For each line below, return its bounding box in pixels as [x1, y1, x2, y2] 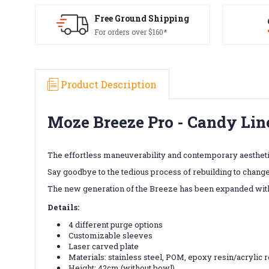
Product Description [61, 77, 157, 91]
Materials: [68, 251, 109, 262]
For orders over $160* [94, 27, 167, 37]
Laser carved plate [68, 240, 139, 252]
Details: [47, 201, 79, 213]
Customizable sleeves [68, 229, 153, 241]
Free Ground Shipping [94, 13, 189, 24]
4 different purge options [68, 219, 163, 230]
